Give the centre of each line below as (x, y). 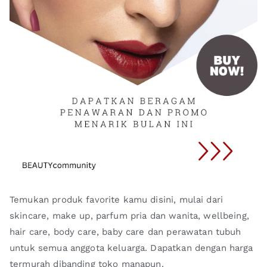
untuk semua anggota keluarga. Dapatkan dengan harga (131, 248)
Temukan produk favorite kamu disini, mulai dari (117, 199)
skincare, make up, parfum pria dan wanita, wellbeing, (129, 215)
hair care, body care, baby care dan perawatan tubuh (125, 232)
